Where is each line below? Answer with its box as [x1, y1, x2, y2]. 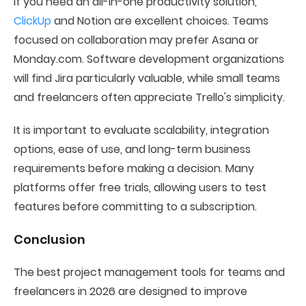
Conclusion [14, 231, 85, 248]
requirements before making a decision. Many [14, 161, 254, 176]
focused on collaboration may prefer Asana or [14, 32, 259, 48]
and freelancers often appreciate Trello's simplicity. [14, 89, 285, 105]
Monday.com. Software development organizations [14, 51, 284, 67]
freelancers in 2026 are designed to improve [14, 283, 247, 299]
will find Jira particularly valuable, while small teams [14, 70, 280, 86]
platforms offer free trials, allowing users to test [14, 180, 266, 195]
